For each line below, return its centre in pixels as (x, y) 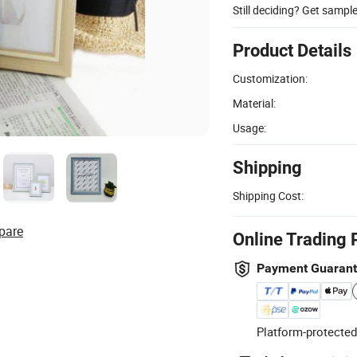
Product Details (292, 50)
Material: (254, 103)
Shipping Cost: (268, 195)
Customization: (270, 78)
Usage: (249, 127)
